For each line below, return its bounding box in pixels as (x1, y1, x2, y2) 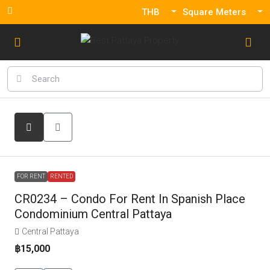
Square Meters (183, 7, 246, 17)
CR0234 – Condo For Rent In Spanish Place (14, 192, 245, 206)
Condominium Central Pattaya (14, 207, 172, 221)
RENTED (50, 173, 73, 180)
